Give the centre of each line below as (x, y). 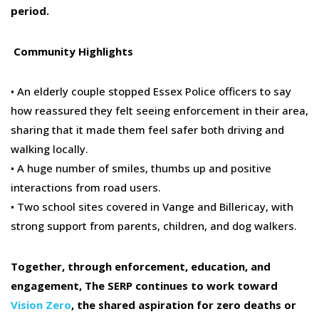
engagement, (48, 286)
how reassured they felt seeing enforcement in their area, (159, 111)
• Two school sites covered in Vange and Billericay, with (152, 207)
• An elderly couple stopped (80, 91)
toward (257, 286)
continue (157, 286)
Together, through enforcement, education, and (141, 267)
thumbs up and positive (211, 168)
